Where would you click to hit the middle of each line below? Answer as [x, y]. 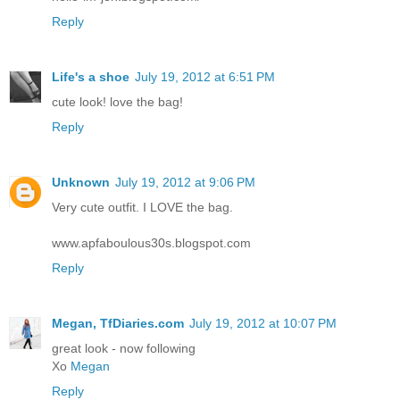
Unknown [81, 183]
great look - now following [124, 349]
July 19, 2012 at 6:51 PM [205, 77]
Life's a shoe [91, 77]
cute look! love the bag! [117, 102]
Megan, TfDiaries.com [118, 324]
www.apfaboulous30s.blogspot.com [151, 243]
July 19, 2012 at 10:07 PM [263, 324]
